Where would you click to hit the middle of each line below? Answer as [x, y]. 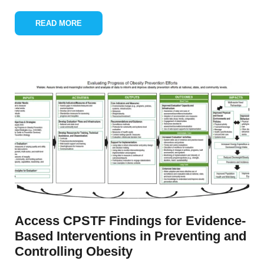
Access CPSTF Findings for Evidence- [130, 221]
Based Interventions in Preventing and [131, 236]
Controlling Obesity [74, 251]
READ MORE [59, 23]
